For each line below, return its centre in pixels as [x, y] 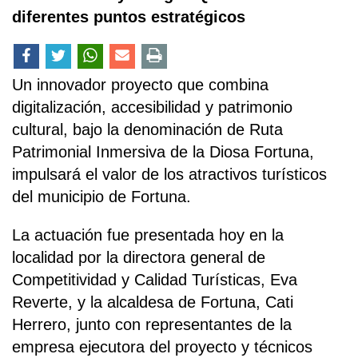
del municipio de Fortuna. [101, 197]
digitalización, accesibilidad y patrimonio [152, 107]
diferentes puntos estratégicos [129, 17]
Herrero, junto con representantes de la [152, 325]
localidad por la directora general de [139, 258]
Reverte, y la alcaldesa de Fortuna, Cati [153, 302]
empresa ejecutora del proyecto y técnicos [162, 347]
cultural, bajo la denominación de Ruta [147, 130]
